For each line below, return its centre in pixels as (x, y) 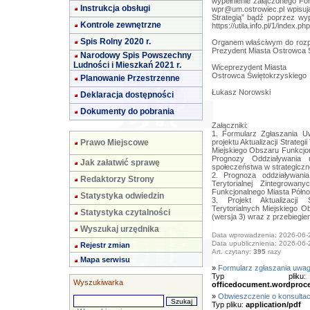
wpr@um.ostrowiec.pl (248, 9)
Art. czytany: (232, 252)
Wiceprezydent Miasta (249, 67)
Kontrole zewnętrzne (121, 25)
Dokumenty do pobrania (127, 111)
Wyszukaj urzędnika (120, 229)
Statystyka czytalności (125, 212)
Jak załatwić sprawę (120, 163)
